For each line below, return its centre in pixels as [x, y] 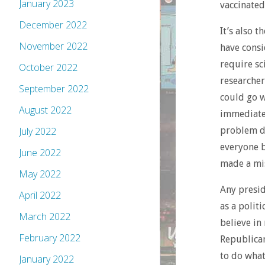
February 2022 [50, 238]
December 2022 [53, 25]
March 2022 [45, 217]
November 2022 [53, 46]
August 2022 [45, 110]
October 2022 [48, 68]
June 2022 [40, 153]
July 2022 [38, 132]
